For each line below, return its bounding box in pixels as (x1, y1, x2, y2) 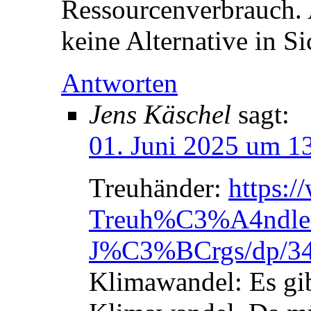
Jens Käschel (89, 99, 231, 130)
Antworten (61, 68, 178, 99)
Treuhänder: (89, 173, 228, 203)
